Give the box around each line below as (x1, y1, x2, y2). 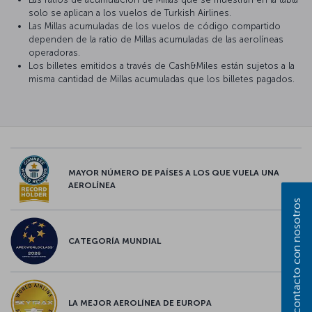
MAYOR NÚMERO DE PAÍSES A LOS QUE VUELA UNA (68, 168, 279, 178)
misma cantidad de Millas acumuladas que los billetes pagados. (29, 74, 295, 85)
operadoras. (29, 47, 80, 58)
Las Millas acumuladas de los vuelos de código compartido (29, 21, 281, 32)
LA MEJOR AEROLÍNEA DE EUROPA (68, 298, 212, 309)
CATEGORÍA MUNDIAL (68, 236, 161, 247)
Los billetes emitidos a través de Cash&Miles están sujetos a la (29, 61, 295, 72)
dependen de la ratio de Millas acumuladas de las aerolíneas (29, 34, 283, 45)
